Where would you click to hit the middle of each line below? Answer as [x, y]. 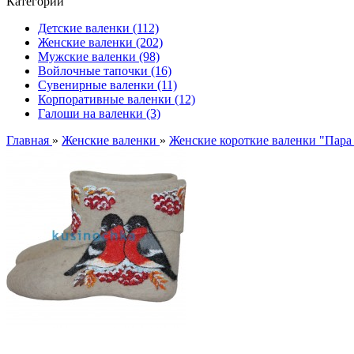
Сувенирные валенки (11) [107, 85]
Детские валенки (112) [98, 28]
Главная [29, 140]
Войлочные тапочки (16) [105, 71]
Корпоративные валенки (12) [117, 99]
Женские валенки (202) [100, 42]
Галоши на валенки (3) [99, 113]
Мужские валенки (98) [99, 56]
